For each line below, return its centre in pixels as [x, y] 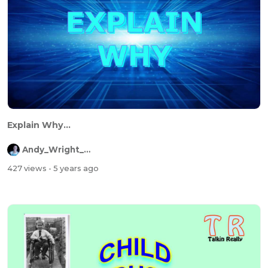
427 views [28, 169]
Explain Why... [39, 125]
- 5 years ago [74, 169]
